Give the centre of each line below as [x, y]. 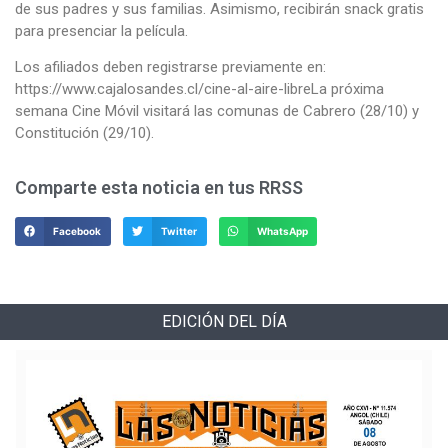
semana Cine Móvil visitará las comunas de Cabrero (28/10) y [217, 111]
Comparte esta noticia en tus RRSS [159, 187]
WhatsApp [282, 230]
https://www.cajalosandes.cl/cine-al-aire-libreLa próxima [199, 89]
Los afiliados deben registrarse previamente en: [170, 67]
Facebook [77, 230]
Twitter [178, 230]
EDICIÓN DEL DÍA [224, 321]
